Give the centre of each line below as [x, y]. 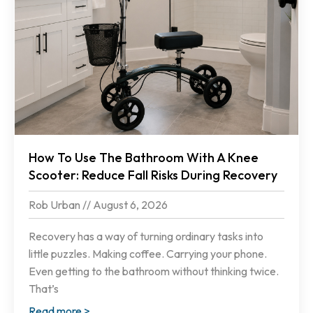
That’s [44, 289]
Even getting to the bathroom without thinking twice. [155, 271]
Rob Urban [56, 205]
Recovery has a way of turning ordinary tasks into [146, 236]
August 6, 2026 [129, 205]
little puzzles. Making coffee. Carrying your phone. [148, 254]
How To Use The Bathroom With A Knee [144, 158]
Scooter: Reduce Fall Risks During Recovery [153, 175]
